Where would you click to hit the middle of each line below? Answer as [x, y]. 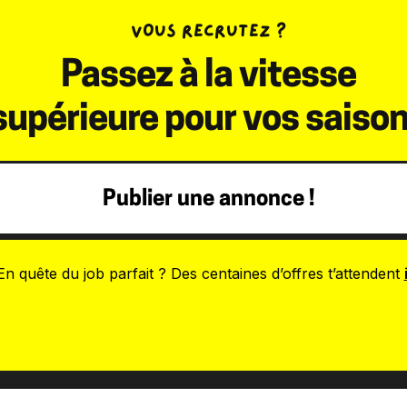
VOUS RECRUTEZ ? [208, 31]
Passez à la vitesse [208, 77]
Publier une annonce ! [208, 200]
